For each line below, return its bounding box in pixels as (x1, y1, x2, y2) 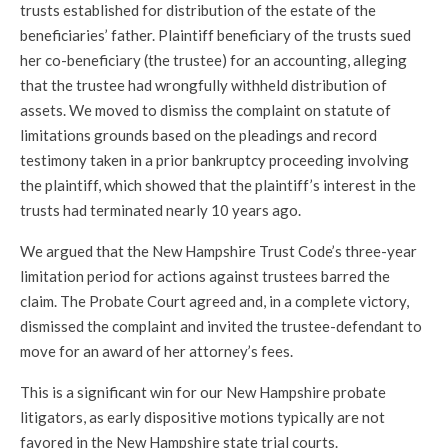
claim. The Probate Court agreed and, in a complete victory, (20, 292, 409, 310)
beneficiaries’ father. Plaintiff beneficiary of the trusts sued (20, 26, 411, 44)
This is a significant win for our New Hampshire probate (20, 383, 386, 401)
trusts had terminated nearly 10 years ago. (20, 201, 301, 219)
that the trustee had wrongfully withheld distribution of (20, 76, 387, 94)
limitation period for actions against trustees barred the (20, 267, 390, 285)
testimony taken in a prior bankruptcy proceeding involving (20, 151, 409, 169)
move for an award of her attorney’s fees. (20, 342, 293, 360)
